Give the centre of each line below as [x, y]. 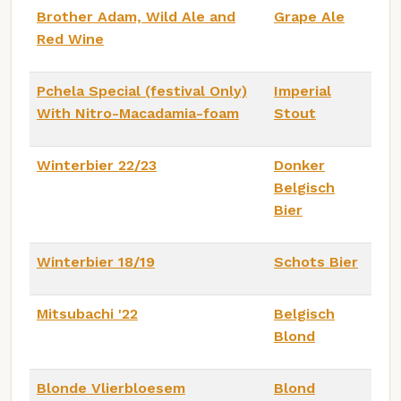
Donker [299, 165]
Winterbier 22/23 [97, 165]
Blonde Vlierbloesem [111, 388]
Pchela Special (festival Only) [142, 90]
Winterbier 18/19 [96, 261]
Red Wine [70, 38]
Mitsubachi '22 [87, 313]
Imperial [303, 90]
